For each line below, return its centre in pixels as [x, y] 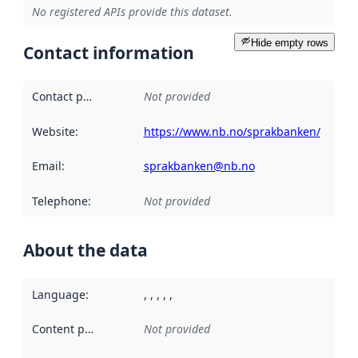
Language [58, 294]
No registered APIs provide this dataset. [132, 11]
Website [53, 131]
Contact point [87, 97]
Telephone [60, 201]
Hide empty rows [290, 42]
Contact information [109, 52]
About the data [86, 251]
